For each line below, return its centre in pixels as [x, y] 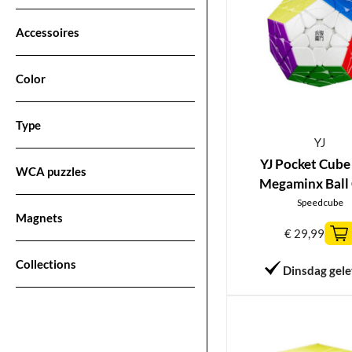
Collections [46, 264]
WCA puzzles [51, 171]
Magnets [39, 217]
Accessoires [48, 32]
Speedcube [320, 203]
